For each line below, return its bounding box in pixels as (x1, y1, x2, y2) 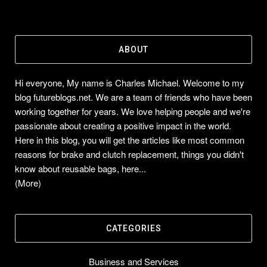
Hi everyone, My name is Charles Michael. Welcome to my (15, 76, 244, 89)
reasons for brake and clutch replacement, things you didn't (15, 148, 244, 161)
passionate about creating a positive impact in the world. (15, 119, 231, 132)
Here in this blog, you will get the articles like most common (15, 133, 244, 147)
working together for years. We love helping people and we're (15, 105, 250, 118)
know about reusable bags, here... (15, 162, 146, 175)
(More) (15, 176, 41, 190)
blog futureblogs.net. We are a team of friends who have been (15, 91, 252, 104)
